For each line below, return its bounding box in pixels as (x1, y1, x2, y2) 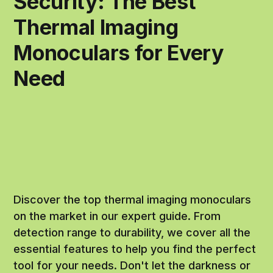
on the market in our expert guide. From (13, 210, 221, 223)
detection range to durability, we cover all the (13, 226, 251, 239)
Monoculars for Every (13, 40, 224, 65)
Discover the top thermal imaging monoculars (13, 193, 252, 207)
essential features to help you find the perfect (13, 243, 257, 256)
